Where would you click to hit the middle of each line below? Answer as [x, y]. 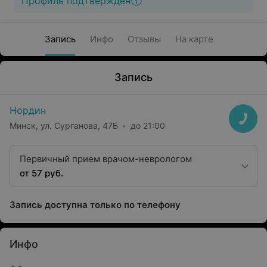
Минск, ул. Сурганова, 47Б [64, 125]
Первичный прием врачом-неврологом [106, 159]
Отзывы [144, 39]
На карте [194, 39]
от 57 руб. [41, 173]
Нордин [28, 110]
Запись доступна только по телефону [95, 205]
